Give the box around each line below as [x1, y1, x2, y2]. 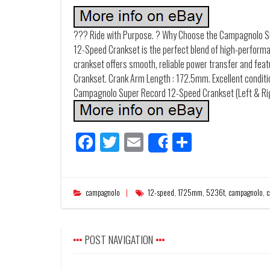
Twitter [119, 127, 167, 156]
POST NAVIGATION [85, 231, 153, 247]
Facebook [95, 127, 154, 156]
